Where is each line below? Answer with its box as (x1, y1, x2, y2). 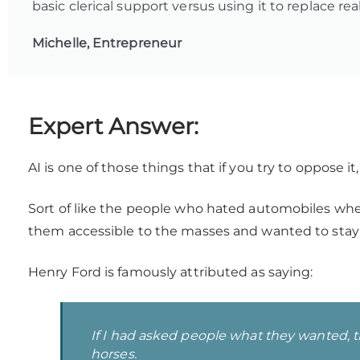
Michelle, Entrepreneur (32, 35, 182, 51)
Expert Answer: (28, 112, 199, 141)
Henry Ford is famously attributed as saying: (28, 264, 313, 280)
